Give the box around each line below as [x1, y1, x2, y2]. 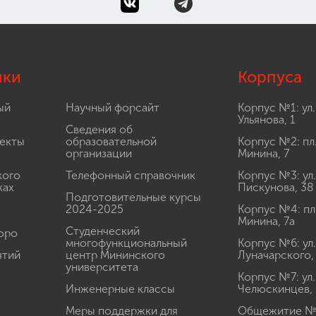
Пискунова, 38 [237, 181, 314, 194]
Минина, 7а [237, 214, 295, 228]
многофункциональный [65, 236, 187, 250]
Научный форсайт [65, 101, 159, 114]
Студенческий [65, 224, 140, 238]
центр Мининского [65, 248, 165, 262]
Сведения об [65, 123, 133, 136]
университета [65, 260, 138, 274]
